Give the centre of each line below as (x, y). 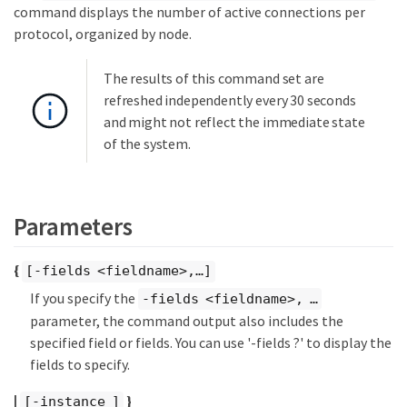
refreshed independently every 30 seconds (230, 100)
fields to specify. (80, 365)
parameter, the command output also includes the (187, 321)
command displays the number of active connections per (189, 12)
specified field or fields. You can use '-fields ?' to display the (211, 343)
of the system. (147, 144)
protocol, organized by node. (103, 34)
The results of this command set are (214, 79)
